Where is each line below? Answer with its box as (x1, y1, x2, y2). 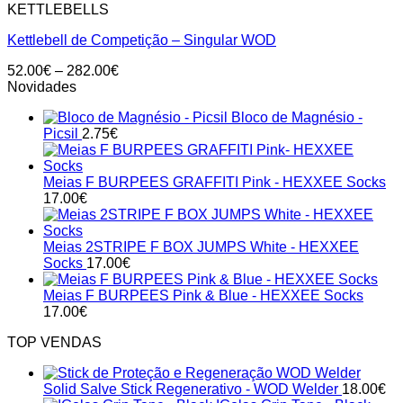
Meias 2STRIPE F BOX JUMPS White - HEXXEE (43, 238, 359, 255)
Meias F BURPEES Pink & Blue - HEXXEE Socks (43, 287, 363, 303)
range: (118, 77, 158, 94)
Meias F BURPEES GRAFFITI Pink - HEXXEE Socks (43, 174, 386, 190)
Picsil (43, 125, 78, 141)
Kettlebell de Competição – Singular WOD (7, 31, 276, 48)
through (118, 110, 166, 126)
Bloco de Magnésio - (231, 109, 363, 125)
